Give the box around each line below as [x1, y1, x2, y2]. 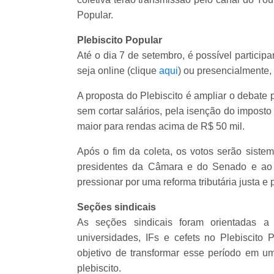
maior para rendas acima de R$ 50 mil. [77, 120, 245, 131]
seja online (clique [77, 65, 159, 76]
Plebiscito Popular [77, 34, 162, 45]
